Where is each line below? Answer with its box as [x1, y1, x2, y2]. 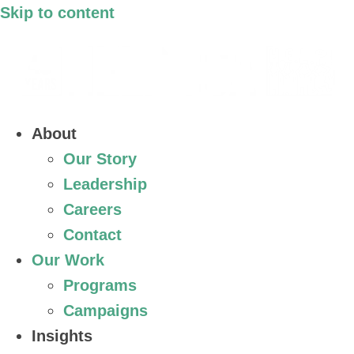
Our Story [63, 150, 137, 168]
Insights [32, 327, 92, 345]
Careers [63, 201, 122, 218]
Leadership [63, 175, 147, 193]
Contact [63, 226, 122, 243]
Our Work [32, 251, 104, 269]
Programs [63, 277, 137, 294]
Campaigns [63, 302, 148, 319]
